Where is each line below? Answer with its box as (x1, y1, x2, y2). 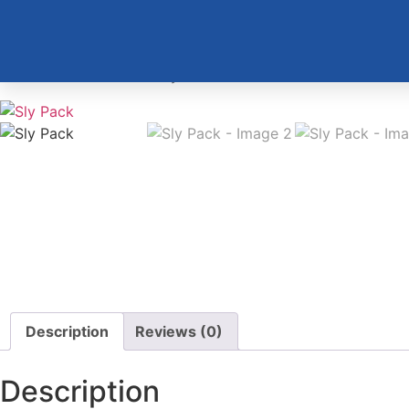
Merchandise (56, 66, 143, 84)
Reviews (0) (135, 322, 223, 341)
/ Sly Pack (143, 66, 217, 84)
